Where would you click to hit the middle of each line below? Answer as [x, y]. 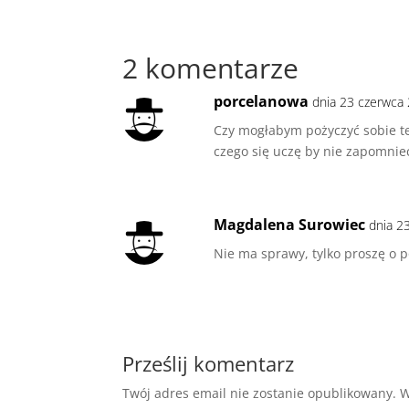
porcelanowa [262, 101]
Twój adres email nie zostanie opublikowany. [260, 393]
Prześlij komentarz [209, 363]
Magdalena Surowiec [290, 224]
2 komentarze [211, 68]
